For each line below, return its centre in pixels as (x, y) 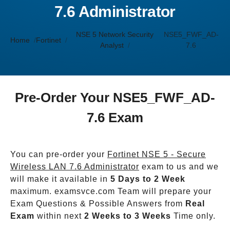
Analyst (112, 45)
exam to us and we (179, 167)
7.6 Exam (115, 118)
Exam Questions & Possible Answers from (98, 204)
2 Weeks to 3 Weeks (128, 216)
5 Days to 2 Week (148, 179)
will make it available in (60, 179)
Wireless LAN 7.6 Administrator (75, 167)
